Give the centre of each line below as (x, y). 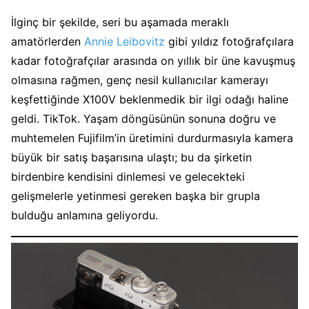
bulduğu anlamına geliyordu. (84, 215)
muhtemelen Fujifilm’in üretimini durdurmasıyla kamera (152, 138)
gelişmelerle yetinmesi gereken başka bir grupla (136, 196)
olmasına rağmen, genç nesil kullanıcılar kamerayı (140, 80)
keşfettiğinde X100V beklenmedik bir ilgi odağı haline (150, 99)
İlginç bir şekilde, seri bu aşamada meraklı (120, 22)
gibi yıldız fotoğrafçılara (229, 41)
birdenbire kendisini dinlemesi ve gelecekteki (128, 176)
